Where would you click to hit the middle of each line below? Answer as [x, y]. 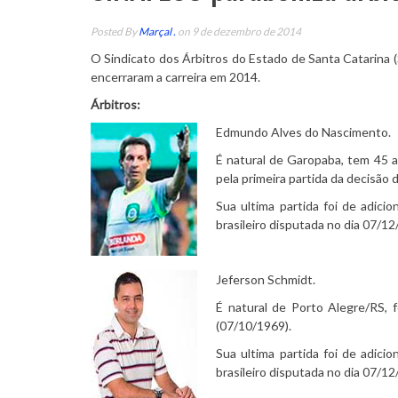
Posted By [115, 31]
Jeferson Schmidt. [266, 279]
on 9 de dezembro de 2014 [239, 31]
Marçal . [157, 31]
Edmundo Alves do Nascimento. [303, 131]
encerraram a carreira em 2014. [175, 76]
